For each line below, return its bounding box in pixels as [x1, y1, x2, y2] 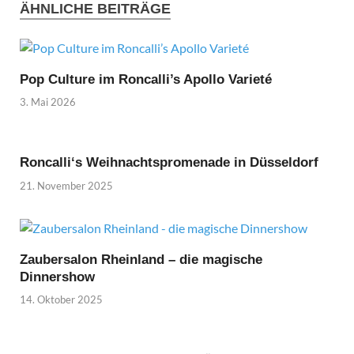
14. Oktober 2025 [20, 293, 103, 307]
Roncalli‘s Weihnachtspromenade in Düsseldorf [20, 155, 318, 171]
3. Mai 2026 [20, 96, 76, 109]
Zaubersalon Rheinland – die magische [20, 251, 262, 267]
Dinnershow [20, 269, 95, 284]
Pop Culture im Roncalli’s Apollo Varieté [20, 71, 272, 87]
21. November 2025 [20, 179, 113, 192]
